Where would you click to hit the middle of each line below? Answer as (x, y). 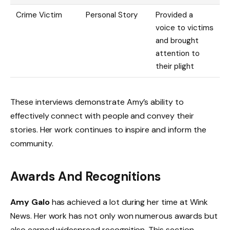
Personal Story (112, 15)
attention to (178, 53)
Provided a (174, 15)
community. (32, 144)
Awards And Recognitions (85, 176)
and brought (177, 40)
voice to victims (185, 27)
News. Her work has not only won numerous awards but (114, 216)
